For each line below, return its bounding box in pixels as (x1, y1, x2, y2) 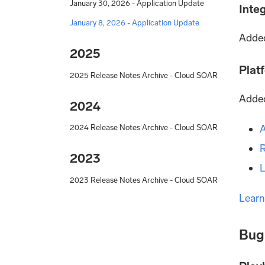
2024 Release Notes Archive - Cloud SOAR (70, 123, 218, 132)
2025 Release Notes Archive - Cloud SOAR (70, 70, 218, 80)
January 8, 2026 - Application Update (70, 18, 199, 28)
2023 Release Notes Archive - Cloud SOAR (70, 175, 218, 185)
